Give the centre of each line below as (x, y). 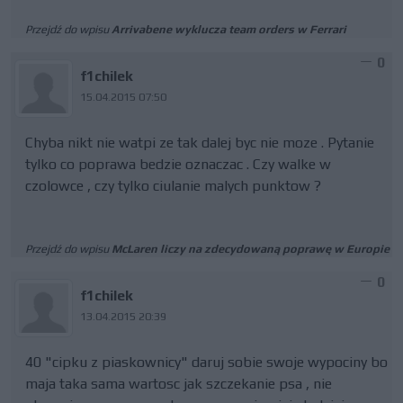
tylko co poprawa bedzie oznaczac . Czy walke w (178, 164)
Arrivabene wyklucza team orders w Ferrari (229, 29)
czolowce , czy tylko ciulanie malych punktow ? (173, 186)
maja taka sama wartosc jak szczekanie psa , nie (179, 384)
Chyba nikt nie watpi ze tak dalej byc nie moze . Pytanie (200, 143)
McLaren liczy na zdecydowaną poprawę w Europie (251, 249)
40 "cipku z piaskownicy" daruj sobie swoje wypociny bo (206, 362)
